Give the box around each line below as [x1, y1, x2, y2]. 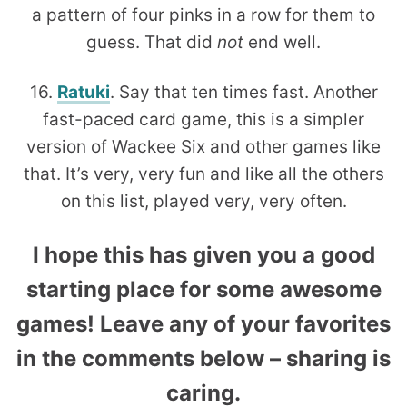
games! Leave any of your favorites [16, 311, 391, 338]
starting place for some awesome [25, 276, 382, 303]
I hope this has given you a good [32, 242, 375, 269]
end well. [243, 32, 321, 54]
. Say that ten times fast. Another [109, 82, 378, 104]
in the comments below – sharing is [16, 345, 391, 372]
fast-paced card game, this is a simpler [43, 109, 364, 131]
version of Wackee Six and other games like [26, 136, 381, 158]
